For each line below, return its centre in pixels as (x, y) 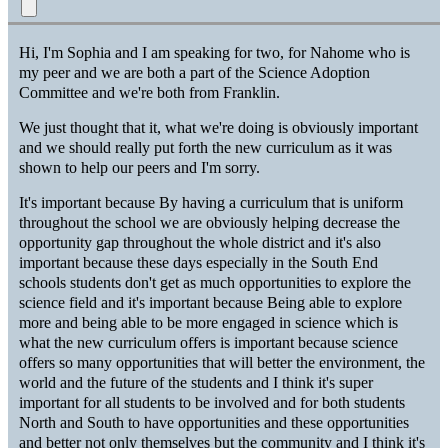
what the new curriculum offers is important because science (209, 342)
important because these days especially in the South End (199, 262)
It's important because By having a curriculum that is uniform (211, 202)
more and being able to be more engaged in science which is (209, 322)
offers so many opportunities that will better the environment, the (222, 362)
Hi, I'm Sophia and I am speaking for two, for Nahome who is (215, 53)
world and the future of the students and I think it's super (196, 382)
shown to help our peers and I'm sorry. (140, 167)
